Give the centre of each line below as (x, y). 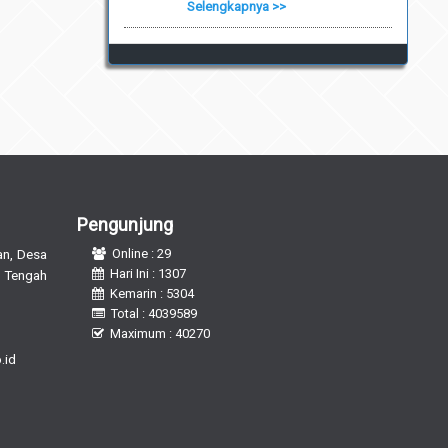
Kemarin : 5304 (152, 293)
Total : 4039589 (154, 313)
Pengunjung (125, 224)
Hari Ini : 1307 (148, 273)
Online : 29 (141, 253)
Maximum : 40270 (160, 333)
